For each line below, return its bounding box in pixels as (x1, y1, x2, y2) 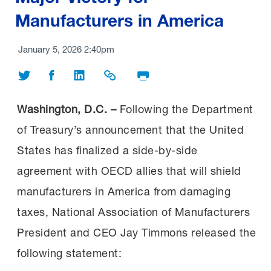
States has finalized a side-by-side (17, 143, 198, 157)
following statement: (17, 246, 122, 260)
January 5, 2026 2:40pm (18, 43, 114, 54)
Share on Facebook (48, 68, 128, 79)
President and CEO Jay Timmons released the (17, 225, 256, 239)
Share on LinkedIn (72, 68, 145, 79)
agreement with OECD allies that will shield (17, 163, 241, 177)
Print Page (137, 68, 174, 78)
